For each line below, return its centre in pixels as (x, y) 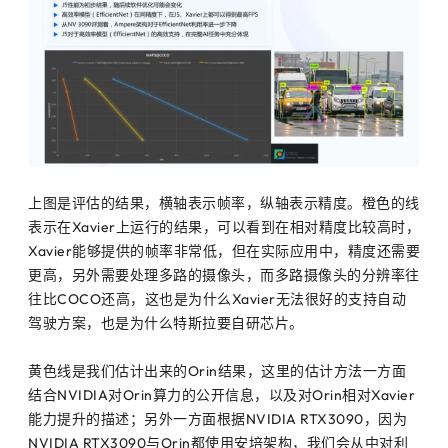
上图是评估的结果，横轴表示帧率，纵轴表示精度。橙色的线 (224, 202)
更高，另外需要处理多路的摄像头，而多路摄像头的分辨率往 (224, 274)
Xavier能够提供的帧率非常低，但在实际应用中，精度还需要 (224, 250)
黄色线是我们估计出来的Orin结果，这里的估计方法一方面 (217, 370)
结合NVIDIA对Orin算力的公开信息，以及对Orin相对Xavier (221, 394)
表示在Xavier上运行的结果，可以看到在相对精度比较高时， (224, 226)
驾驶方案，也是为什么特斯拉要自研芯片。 (166, 322)
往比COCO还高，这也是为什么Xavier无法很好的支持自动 (217, 298)
